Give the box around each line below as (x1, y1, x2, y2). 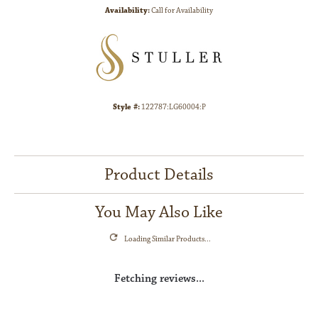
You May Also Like (95, 201, 223, 223)
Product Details (104, 163, 214, 185)
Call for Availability (151, 5, 213, 16)
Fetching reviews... (114, 271, 204, 285)
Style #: (112, 102, 140, 112)
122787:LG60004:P (141, 102, 206, 112)
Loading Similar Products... (124, 234, 211, 244)
